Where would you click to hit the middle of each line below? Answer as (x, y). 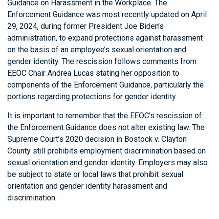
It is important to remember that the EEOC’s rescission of (105, 116)
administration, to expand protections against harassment (105, 38)
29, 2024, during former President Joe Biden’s (86, 26)
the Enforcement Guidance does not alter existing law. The (106, 127)
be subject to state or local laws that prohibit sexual (95, 174)
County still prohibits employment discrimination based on (107, 151)
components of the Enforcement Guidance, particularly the (106, 85)
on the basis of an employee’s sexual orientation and (97, 50)
